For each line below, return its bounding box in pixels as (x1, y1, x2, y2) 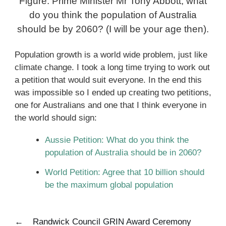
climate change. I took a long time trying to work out (14, 63, 210, 73)
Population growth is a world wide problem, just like (14, 50, 207, 60)
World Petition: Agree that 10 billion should (44, 167, 204, 177)
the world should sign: (14, 113, 97, 123)
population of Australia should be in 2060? (44, 148, 201, 158)
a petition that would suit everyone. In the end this (14, 75, 202, 85)
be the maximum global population (44, 180, 173, 190)
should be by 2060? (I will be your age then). (17, 24, 209, 35)
